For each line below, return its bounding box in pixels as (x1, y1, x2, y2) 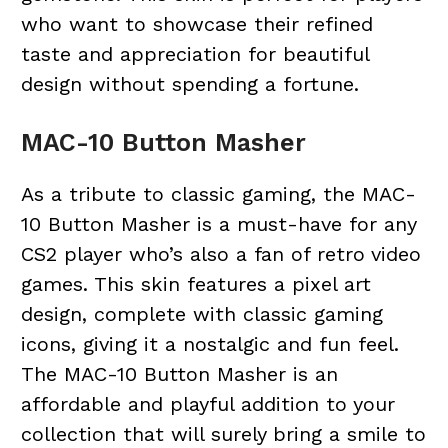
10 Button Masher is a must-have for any (20, 212, 416, 237)
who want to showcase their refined (20, 12, 373, 37)
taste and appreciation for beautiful (20, 42, 369, 67)
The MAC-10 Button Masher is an (20, 362, 338, 387)
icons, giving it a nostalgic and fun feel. (20, 332, 399, 357)
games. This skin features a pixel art (20, 272, 371, 297)
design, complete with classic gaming (20, 302, 383, 327)
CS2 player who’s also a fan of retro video (20, 242, 421, 267)
